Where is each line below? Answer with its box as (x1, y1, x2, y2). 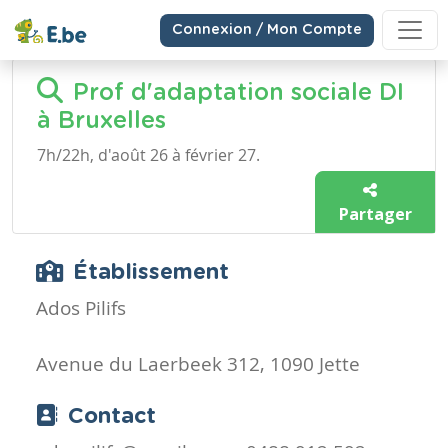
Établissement (73, 262, 229, 283)
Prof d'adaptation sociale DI (73, 81, 404, 105)
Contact (68, 406, 156, 427)
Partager (338, 203, 412, 225)
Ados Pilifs (36, 295, 126, 321)
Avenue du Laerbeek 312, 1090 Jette (36, 351, 360, 377)
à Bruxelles (37, 109, 166, 133)
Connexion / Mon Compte (172, 22, 362, 37)
